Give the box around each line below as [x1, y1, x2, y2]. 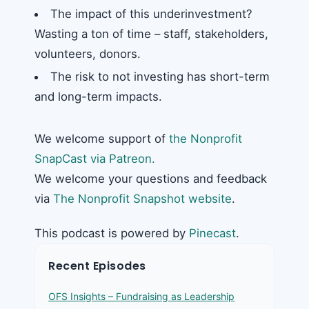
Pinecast [189, 226, 236, 240]
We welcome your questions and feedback [34, 171, 267, 186]
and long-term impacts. [34, 89, 162, 103]
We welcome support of [34, 131, 169, 146]
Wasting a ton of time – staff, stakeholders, [34, 26, 268, 41]
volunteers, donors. [34, 46, 141, 61]
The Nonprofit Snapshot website [53, 191, 232, 206]
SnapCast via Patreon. [34, 151, 155, 166]
